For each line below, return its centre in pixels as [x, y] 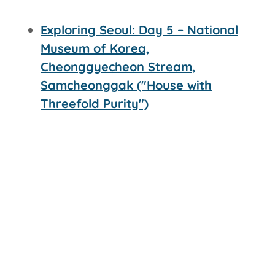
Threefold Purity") [95, 103]
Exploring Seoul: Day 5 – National [139, 29]
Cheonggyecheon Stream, [118, 66]
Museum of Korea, [95, 48]
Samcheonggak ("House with [126, 85]
